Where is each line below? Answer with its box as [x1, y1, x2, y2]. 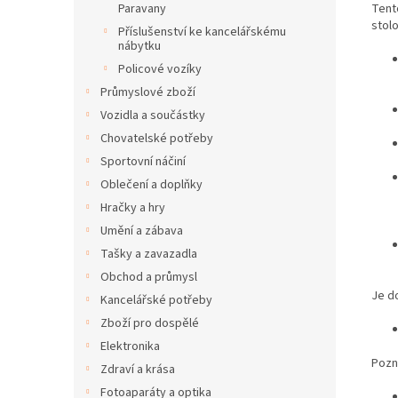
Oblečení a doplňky [100, 176, 203, 194]
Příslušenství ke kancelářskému [118, 23, 286, 41]
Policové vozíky [118, 60, 202, 78]
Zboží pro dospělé [100, 314, 199, 332]
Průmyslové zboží [100, 84, 195, 101]
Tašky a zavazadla [100, 245, 197, 263]
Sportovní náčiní [100, 153, 186, 171]
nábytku [118, 37, 161, 55]
